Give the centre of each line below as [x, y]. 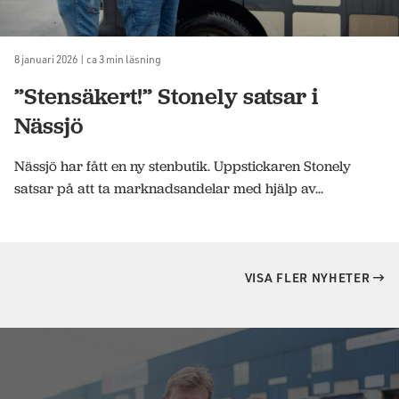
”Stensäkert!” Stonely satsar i [167, 96]
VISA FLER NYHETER [309, 277]
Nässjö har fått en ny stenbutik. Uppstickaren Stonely [183, 166]
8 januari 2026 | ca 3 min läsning [88, 58]
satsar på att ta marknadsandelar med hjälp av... [169, 188]
